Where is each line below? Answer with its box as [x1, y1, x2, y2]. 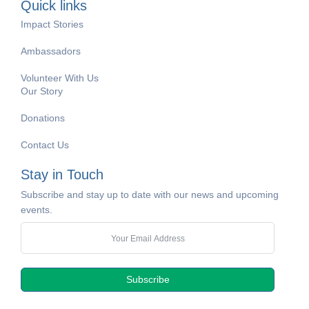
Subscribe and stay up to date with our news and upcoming [21, 189, 279, 201]
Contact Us [21, 139, 69, 151]
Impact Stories [21, 19, 83, 30]
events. [21, 204, 52, 216]
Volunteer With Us [21, 72, 99, 84]
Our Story [21, 86, 63, 97]
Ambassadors [21, 46, 81, 57]
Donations [21, 112, 65, 124]
